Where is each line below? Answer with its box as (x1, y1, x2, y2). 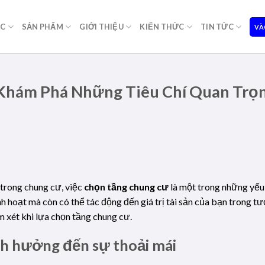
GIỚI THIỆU (79, 22, 124, 31)
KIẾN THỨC (140, 22, 185, 31)
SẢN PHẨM (21, 22, 63, 31)
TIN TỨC (201, 22, 234, 31)
